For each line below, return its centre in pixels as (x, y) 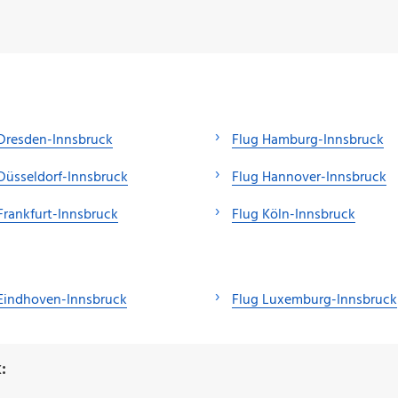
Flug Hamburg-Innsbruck (308, 140)
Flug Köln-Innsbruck (294, 215)
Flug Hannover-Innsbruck (309, 177)
